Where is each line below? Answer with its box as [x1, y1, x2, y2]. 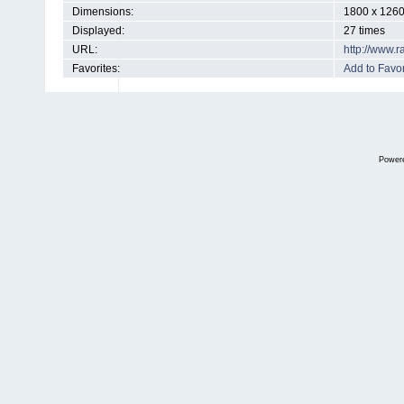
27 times [344, 24, 385, 37]
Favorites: [72, 62, 120, 75]
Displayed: [72, 24, 124, 37]
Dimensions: [72, 5, 133, 18]
